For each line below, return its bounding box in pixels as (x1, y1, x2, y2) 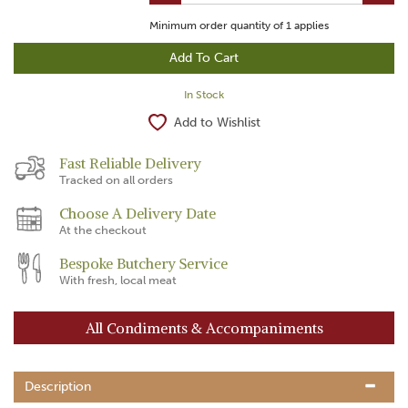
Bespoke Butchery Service (59, 253, 228, 272)
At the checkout (59, 222, 147, 237)
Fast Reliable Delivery (59, 153, 201, 172)
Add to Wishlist (173, 114, 260, 130)
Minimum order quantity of (149, 18, 287, 32)
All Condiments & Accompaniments (85, 318, 323, 337)
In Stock (184, 87, 224, 101)
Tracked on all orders (59, 172, 173, 187)
